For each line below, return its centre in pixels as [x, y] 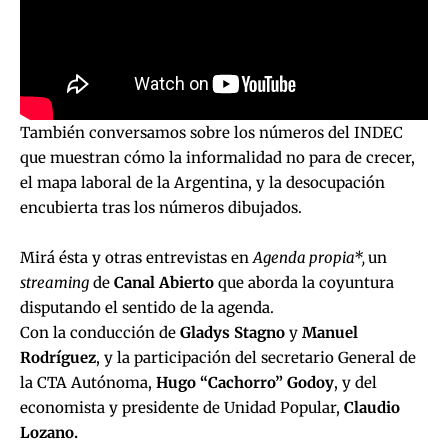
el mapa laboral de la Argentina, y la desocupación [202, 182]
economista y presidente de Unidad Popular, [182, 407]
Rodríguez [58, 357]
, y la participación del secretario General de [256, 357]
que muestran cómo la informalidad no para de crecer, [217, 157]
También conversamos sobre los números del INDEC [211, 132]
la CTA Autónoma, [88, 382]
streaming [54, 282]
